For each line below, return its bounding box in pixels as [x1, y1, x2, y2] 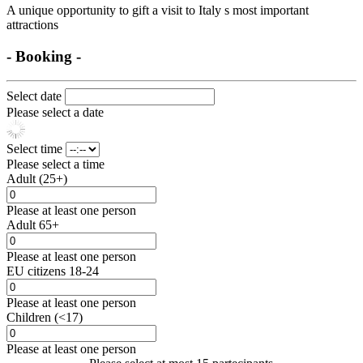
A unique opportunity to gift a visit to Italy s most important [6, 2, 309, 17]
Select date [6, 89, 65, 104]
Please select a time [6, 157, 105, 172]
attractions [6, 17, 58, 32]
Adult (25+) [6, 172, 67, 186]
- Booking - [6, 47, 81, 65]
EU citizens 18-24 [6, 264, 99, 279]
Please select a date [6, 105, 104, 120]
